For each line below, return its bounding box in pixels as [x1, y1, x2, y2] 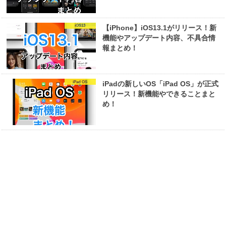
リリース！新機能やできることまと [102, 89, 215, 98]
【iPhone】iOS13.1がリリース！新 [102, 23, 216, 32]
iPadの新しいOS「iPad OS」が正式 [102, 79, 218, 88]
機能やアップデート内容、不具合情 [102, 33, 215, 42]
